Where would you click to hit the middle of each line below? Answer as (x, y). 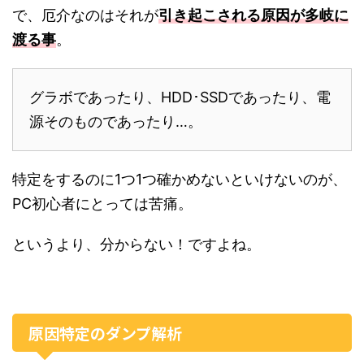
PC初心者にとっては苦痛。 (102, 204)
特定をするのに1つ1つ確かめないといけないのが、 (180, 180)
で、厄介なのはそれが (85, 15)
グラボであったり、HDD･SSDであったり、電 (180, 97)
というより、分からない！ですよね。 (136, 245)
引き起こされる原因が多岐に (253, 15)
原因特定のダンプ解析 (105, 333)
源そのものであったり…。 (116, 122)
